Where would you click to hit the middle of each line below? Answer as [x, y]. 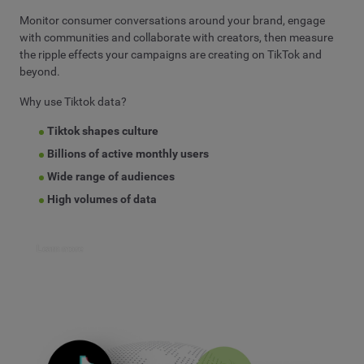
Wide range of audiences [111, 177]
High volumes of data [102, 199]
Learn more [60, 248]
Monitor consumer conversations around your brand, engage [172, 21]
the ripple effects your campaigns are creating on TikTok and [171, 55]
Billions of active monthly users [128, 154]
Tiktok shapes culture [103, 131]
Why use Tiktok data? [73, 101]
